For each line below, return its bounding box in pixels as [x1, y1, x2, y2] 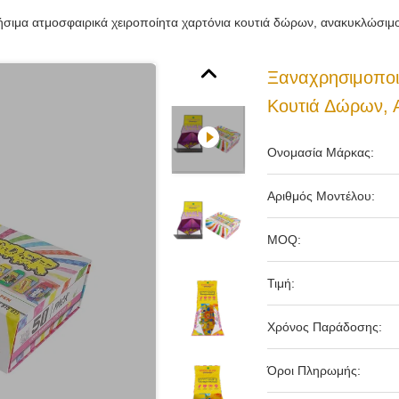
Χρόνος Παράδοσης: [267, 320, 382, 334]
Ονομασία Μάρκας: [267, 145, 374, 159]
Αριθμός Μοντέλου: [267, 189, 375, 203]
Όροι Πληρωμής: [267, 363, 361, 378]
